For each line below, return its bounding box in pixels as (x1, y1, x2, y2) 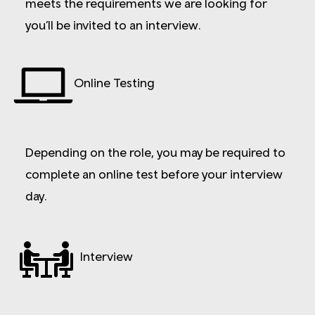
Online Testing (74, 75, 155, 90)
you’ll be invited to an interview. (25, 17, 201, 32)
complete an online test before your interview (25, 166, 283, 181)
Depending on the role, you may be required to (25, 144, 285, 160)
